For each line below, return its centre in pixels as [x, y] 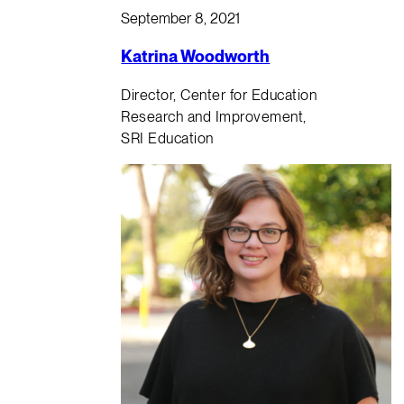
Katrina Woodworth [196, 57]
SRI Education [167, 138]
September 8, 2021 [181, 18]
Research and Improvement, [214, 117]
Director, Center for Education [219, 95]
